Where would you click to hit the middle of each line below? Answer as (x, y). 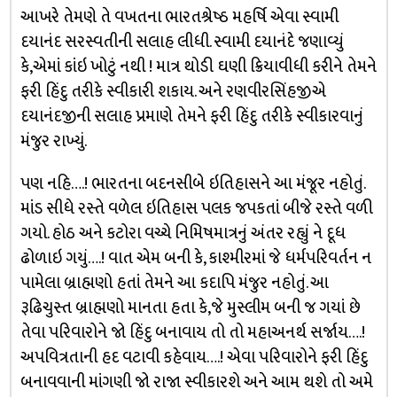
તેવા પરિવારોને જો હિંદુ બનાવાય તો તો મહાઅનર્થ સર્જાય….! (192, 332)
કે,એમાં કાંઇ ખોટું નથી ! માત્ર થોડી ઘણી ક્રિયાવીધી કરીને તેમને (198, 66)
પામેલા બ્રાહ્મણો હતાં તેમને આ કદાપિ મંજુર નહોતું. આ (174, 283)
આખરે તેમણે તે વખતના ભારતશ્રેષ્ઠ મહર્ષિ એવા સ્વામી (179, 17)
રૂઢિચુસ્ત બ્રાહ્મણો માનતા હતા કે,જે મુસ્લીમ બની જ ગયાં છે (190, 307)
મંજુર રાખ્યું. (53, 141)
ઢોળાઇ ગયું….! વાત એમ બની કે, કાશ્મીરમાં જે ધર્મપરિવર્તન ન (195, 258)
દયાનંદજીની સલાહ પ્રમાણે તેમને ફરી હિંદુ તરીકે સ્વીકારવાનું (191, 116)
